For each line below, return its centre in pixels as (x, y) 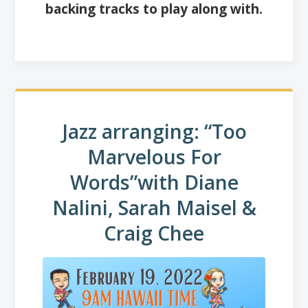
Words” (103, 183)
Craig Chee (154, 233)
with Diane (188, 183)
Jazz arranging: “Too (154, 132)
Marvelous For (154, 157)
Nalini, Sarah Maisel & (154, 208)
